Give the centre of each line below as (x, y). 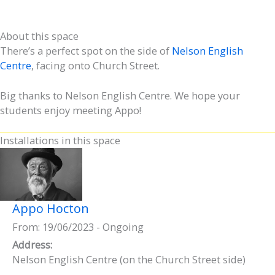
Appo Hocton (51, 208)
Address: (32, 244)
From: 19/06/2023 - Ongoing (78, 227)
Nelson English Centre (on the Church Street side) (129, 259)
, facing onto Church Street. (95, 66)
